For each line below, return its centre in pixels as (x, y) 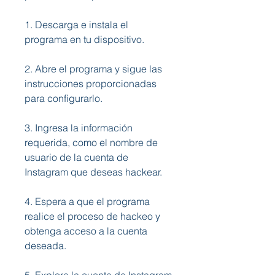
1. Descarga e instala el (76, 25)
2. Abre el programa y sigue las (93, 69)
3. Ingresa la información (79, 128)
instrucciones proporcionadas (91, 83)
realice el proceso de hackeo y (92, 216)
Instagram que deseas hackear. (93, 172)
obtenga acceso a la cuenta (86, 231)
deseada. (45, 246)
